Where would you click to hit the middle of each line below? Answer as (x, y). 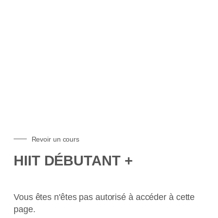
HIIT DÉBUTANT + (73, 160)
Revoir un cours (55, 139)
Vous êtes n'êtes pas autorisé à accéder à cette (104, 197)
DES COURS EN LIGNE (109, 16)
